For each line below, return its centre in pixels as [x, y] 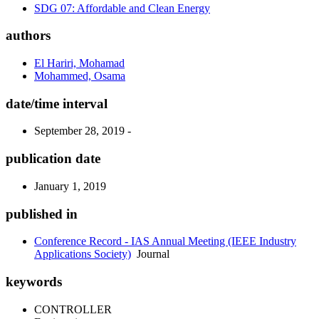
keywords [34, 282]
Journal [150, 254]
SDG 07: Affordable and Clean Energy [122, 8]
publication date [53, 159]
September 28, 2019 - [83, 131]
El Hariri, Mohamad [79, 63]
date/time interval [57, 103]
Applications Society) [83, 254]
